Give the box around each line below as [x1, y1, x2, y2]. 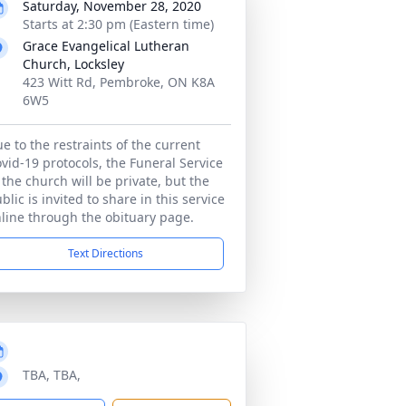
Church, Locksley [23, 55, 124, 72]
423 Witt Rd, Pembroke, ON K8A [23, 73, 215, 91]
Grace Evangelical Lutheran [23, 37, 189, 54]
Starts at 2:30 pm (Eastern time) [23, 15, 214, 33]
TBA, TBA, [23, 366, 81, 383]
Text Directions [67, 246, 143, 261]
